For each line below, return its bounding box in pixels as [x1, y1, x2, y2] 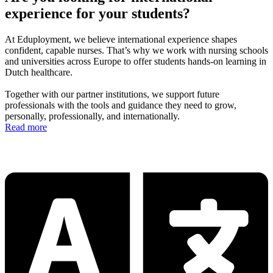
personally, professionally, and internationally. [5, 111, 180, 122]
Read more [5, 122, 47, 133]
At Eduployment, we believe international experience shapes [5, 34, 237, 45]
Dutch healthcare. [5, 67, 73, 78]
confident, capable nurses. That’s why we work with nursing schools [5, 45, 268, 56]
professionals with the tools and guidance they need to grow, [5, 100, 236, 111]
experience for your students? [5, 5, 190, 22]
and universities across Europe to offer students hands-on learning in [5, 56, 266, 67]
